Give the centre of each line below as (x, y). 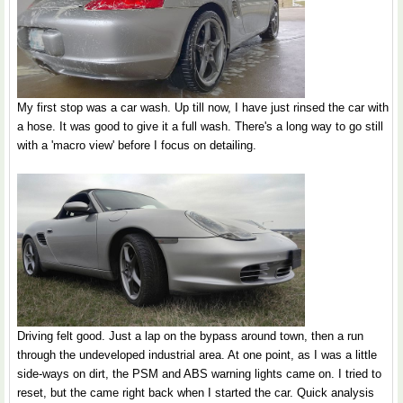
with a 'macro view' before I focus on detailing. (137, 146)
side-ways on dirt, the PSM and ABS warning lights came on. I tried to (199, 374)
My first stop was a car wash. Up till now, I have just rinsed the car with (203, 108)
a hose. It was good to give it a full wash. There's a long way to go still (200, 127)
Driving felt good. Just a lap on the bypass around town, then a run (190, 336)
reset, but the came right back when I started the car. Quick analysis (196, 393)
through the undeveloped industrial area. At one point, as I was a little (197, 355)
